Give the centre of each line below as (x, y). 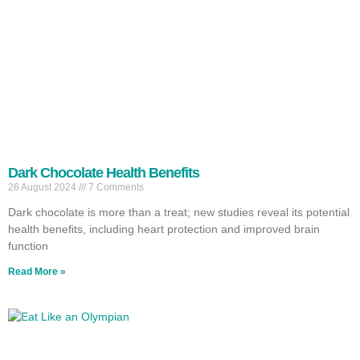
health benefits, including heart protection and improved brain (164, 229)
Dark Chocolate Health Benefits (104, 172)
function (28, 245)
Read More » (37, 271)
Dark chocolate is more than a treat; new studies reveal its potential (179, 212)
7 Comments (115, 187)
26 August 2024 (43, 187)
